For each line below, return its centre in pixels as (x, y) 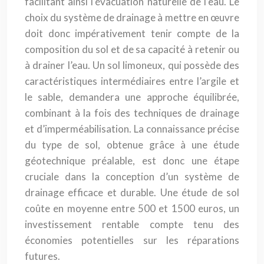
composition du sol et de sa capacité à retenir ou (132, 49)
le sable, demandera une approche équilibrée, (132, 97)
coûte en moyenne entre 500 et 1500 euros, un (132, 208)
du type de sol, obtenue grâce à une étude (132, 145)
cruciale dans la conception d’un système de (132, 176)
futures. (42, 256)
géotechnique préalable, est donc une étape (132, 161)
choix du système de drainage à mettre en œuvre (132, 17)
